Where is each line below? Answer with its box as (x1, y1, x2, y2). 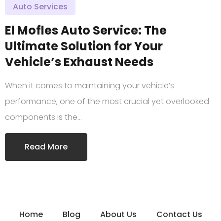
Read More (25, 141, 68, 152)
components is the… (5, 111, 82, 123)
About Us (100, 208, 137, 220)
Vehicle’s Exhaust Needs (5, 53, 153, 70)
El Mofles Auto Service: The (5, 22, 167, 38)
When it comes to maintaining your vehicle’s (5, 79, 174, 91)
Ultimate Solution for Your (5, 37, 163, 54)
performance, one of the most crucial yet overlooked (5, 95, 209, 107)
